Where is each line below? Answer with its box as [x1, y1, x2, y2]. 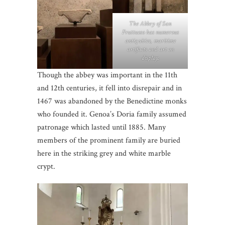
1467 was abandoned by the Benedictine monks [37, 96, 187, 107]
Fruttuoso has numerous [122, 28, 179, 37]
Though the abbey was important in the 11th [37, 70, 177, 81]
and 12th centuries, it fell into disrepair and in [37, 83, 182, 94]
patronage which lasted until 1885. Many [37, 122, 166, 133]
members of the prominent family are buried [37, 135, 180, 146]
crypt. [37, 161, 55, 172]
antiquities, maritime [125, 37, 176, 46]
